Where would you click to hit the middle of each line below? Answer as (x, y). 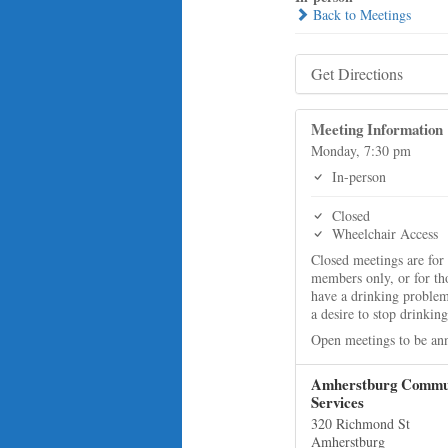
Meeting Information (377, 129)
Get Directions (357, 73)
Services (338, 402)
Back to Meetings (360, 14)
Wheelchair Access (383, 233)
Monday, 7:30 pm (361, 150)
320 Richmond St (361, 423)
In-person (357, 176)
